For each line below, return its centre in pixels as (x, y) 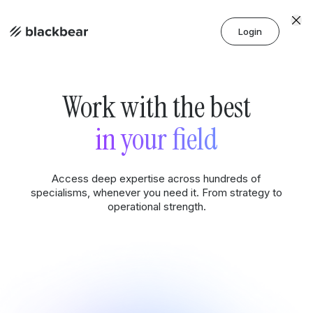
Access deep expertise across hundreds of (156, 179)
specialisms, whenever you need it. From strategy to (156, 192)
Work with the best (156, 107)
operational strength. (156, 206)
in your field (156, 139)
